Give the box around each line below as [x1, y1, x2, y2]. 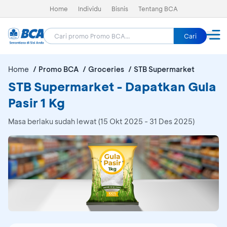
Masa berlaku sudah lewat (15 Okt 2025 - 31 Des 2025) [8, 117, 195, 126]
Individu [78, 5, 101, 13]
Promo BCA [39, 64, 79, 74]
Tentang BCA [138, 5, 178, 13]
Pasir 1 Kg [8, 95, 65, 110]
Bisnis [111, 5, 128, 13]
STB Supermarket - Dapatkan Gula [8, 79, 216, 94]
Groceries [88, 64, 124, 74]
